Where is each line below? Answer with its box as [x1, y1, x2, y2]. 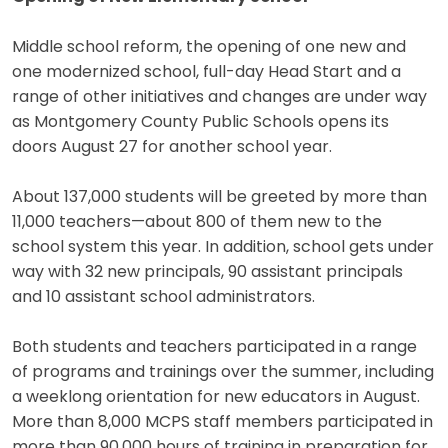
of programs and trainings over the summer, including [12, 364, 434, 381]
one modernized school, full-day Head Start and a [12, 64, 401, 81]
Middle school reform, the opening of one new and [12, 39, 406, 56]
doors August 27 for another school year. [12, 139, 332, 156]
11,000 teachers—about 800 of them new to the [12, 214, 382, 231]
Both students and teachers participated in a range [12, 339, 417, 356]
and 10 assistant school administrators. [12, 289, 315, 306]
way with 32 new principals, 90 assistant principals [12, 264, 403, 281]
